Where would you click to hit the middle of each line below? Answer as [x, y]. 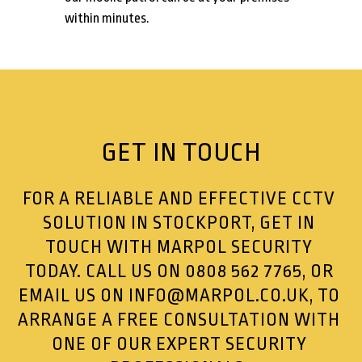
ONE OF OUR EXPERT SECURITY [179, 345]
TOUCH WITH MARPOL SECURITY [179, 248]
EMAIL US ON [73, 296]
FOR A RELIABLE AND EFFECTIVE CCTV [179, 199]
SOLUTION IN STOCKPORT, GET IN [179, 223]
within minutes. [107, 19]
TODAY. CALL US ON [105, 272]
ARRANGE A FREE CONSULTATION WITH [179, 320]
